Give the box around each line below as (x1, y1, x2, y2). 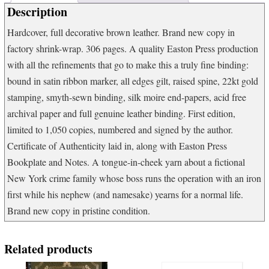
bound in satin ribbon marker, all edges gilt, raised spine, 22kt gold (7, 74, 259, 87)
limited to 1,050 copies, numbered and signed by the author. (7, 122, 234, 136)
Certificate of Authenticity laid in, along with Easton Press (7, 139, 228, 152)
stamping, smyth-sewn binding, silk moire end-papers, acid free (7, 90, 247, 103)
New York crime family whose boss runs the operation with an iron (7, 171, 262, 184)
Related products (4, 240, 92, 258)
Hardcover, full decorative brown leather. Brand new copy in (7, 25, 235, 38)
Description (7, 2, 68, 20)
